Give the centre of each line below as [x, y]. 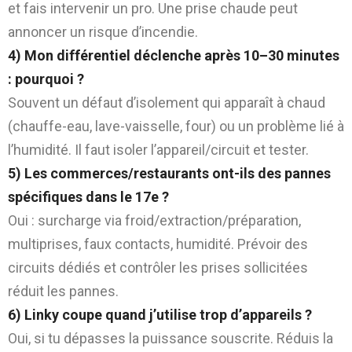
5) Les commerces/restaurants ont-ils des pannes [169, 173]
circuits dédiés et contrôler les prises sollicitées [158, 267]
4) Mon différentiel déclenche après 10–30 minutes [174, 55]
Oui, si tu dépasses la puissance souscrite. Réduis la [170, 338]
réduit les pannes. [63, 291]
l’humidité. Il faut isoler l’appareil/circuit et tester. [158, 149]
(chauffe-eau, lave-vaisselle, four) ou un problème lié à [176, 126]
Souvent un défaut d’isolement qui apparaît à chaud [167, 102]
